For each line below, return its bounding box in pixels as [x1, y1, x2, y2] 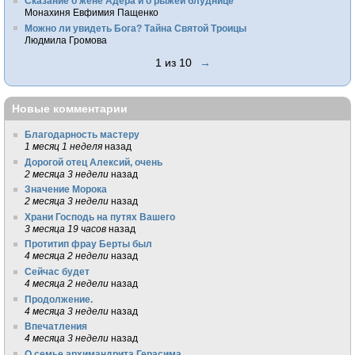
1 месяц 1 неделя [25, 141, 103, 152]
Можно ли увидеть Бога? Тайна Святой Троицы [25, 22, 247, 33]
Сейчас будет [25, 266, 90, 277]
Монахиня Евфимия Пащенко [25, 7, 159, 18]
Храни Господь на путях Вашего [25, 211, 176, 222]
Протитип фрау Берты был [25, 239, 153, 250]
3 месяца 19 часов [25, 223, 107, 234]
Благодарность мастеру [25, 129, 140, 140]
